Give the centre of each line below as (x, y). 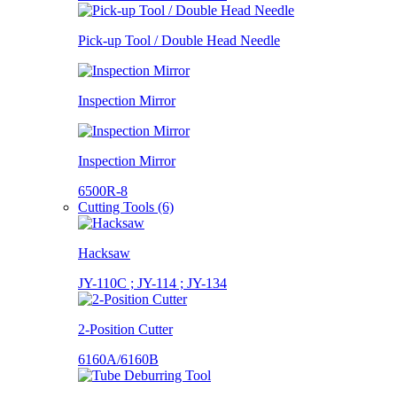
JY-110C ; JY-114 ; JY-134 (152, 283)
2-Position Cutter (125, 329)
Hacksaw (104, 253)
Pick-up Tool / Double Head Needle (179, 40)
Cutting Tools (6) (126, 206)
